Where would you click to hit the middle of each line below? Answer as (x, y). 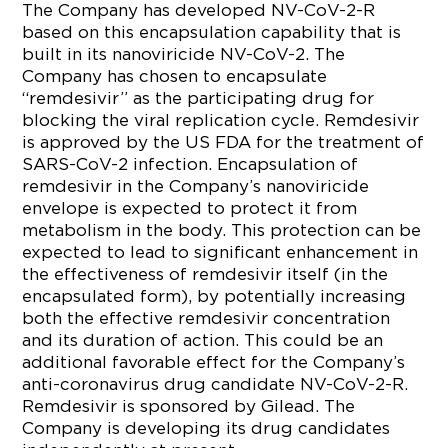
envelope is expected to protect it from (190, 208)
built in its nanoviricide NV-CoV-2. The (184, 54)
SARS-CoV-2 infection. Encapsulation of (190, 164)
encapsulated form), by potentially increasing (214, 296)
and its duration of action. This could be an (203, 340)
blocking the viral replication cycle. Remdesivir (221, 120)
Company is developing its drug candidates (206, 428)
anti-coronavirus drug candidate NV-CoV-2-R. (215, 384)
